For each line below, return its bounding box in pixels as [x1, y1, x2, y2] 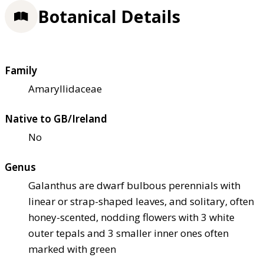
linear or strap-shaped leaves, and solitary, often [28, 194, 254, 209]
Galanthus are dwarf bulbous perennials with [28, 179, 240, 193]
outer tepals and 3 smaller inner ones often [28, 226, 229, 240]
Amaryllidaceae [28, 82, 102, 96]
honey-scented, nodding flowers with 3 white [28, 210, 235, 225]
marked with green [28, 242, 116, 256]
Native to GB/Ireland [5, 112, 107, 126]
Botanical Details [38, 5, 180, 28]
